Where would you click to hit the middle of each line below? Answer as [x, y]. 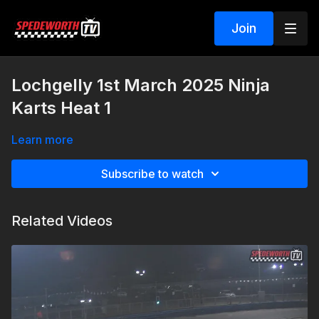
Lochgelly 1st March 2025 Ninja [141, 85]
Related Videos [62, 221]
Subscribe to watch [152, 174]
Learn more [42, 140]
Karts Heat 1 [61, 108]
